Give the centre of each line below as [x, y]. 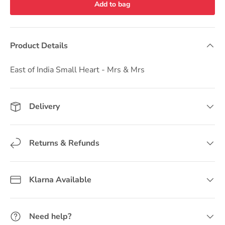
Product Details [39, 46]
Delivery [44, 106]
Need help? [50, 216]
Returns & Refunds [64, 143]
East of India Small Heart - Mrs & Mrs [77, 70]
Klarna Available [60, 180]
